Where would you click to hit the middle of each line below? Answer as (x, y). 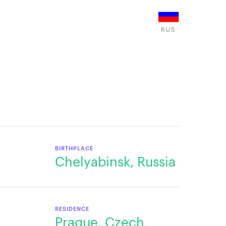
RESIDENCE (72, 209)
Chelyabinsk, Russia (116, 162)
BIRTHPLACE (74, 149)
